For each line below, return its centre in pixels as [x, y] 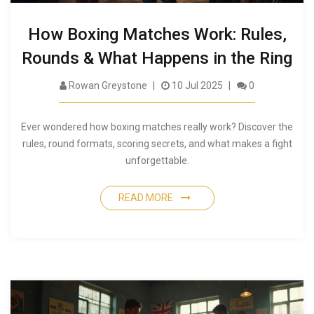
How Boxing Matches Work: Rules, [157, 35]
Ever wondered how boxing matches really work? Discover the [157, 127]
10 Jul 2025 [196, 86]
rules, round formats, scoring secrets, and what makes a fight [157, 144]
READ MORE [146, 198]
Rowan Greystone [107, 86]
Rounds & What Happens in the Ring [157, 59]
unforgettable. [157, 161]
